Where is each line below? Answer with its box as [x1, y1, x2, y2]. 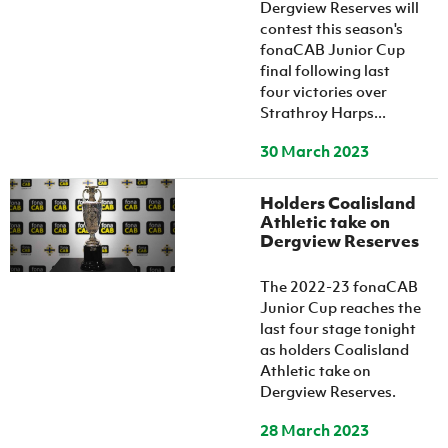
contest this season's [260, 18, 404, 38]
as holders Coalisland [260, 339, 410, 359]
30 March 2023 [260, 141, 370, 161]
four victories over [260, 81, 388, 101]
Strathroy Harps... [260, 102, 387, 122]
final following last [260, 60, 391, 80]
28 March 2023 [260, 420, 370, 440]
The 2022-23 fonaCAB [260, 276, 419, 296]
